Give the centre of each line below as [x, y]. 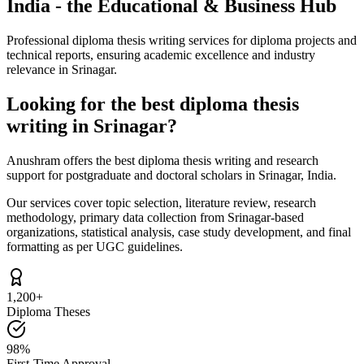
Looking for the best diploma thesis [153, 104]
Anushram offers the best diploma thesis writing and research [162, 160]
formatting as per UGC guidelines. [95, 246]
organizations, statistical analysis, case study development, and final [179, 232]
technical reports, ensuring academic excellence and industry [161, 54]
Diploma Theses [48, 311]
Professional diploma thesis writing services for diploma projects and [182, 40]
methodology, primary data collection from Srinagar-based [155, 217]
